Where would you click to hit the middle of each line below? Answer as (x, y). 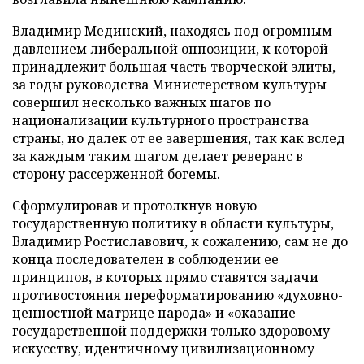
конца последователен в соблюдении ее (145, 259)
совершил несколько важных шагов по (141, 102)
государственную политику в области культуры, (173, 223)
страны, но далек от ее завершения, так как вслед (179, 138)
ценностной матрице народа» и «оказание (154, 313)
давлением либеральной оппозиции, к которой (170, 49)
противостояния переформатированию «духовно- (178, 295)
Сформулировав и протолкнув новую (134, 206)
